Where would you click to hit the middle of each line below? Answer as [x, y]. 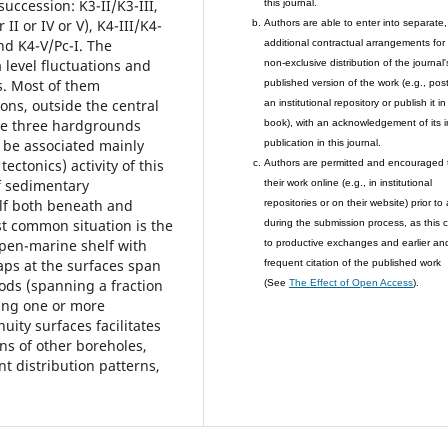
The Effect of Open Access [351, 283]
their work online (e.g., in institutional [348, 183]
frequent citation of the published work [353, 263]
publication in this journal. [323, 143]
